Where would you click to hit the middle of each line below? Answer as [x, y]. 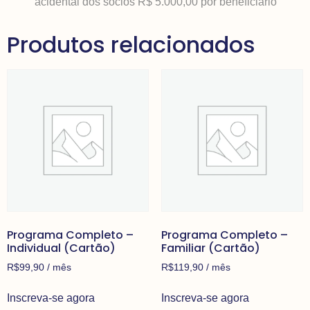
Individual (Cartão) [61, 248]
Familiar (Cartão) [210, 248]
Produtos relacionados [131, 45]
